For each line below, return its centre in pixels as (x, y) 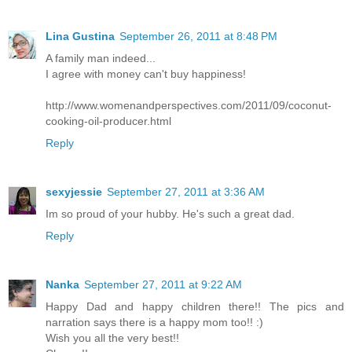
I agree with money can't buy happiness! (146, 73)
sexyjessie (74, 191)
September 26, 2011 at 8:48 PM (198, 36)
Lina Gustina (80, 36)
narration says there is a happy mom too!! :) (154, 322)
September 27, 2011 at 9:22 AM (163, 284)
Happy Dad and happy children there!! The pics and (195, 306)
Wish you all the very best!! (112, 337)
